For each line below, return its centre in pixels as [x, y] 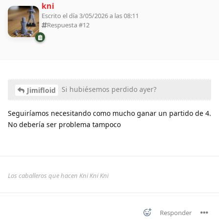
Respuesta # [65, 25]
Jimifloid [41, 90]
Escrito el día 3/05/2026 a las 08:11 [90, 15]
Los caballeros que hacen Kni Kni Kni [58, 176]
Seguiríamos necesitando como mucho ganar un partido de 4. [109, 113]
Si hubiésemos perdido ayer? [108, 89]
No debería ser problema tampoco [64, 125]
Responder [176, 213]
